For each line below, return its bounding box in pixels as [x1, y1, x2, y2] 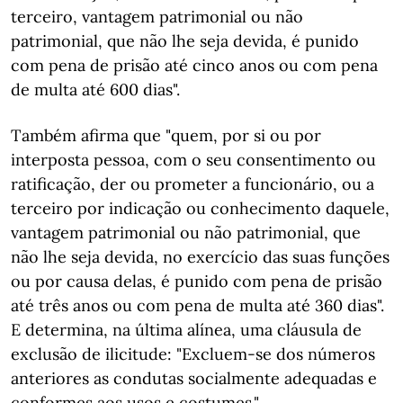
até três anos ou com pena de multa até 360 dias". [11, 295, 384, 316]
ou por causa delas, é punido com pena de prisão [11, 271, 382, 291]
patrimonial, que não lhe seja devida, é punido [11, 31, 359, 51]
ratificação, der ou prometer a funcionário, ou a [11, 174, 374, 194]
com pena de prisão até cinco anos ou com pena [11, 55, 378, 76]
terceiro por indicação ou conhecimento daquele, [11, 198, 390, 219]
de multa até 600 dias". [11, 79, 180, 100]
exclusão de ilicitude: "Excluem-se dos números [11, 344, 375, 364]
